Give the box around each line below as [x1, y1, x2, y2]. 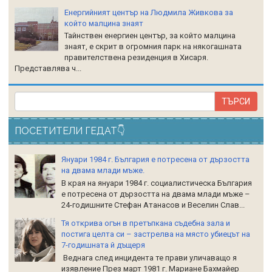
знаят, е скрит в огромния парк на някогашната [64, 42, 242, 52]
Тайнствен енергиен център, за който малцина [64, 31, 236, 41]
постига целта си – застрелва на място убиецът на [61, 229, 250, 239]
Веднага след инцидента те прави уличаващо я [61, 253, 237, 262]
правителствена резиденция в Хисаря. [64, 53, 209, 63]
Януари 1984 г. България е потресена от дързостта [61, 155, 250, 165]
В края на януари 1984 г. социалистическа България [61, 178, 252, 188]
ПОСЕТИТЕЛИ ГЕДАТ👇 [15, 125, 125, 137]
